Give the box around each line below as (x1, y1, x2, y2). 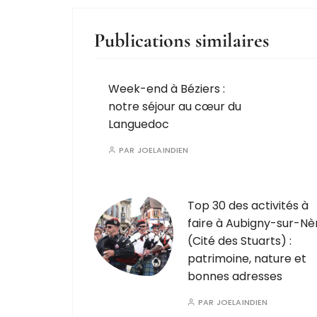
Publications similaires (94, 28, 269, 52)
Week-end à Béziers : (108, 81, 225, 97)
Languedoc (108, 116, 169, 132)
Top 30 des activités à (188, 197, 309, 214)
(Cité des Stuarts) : (188, 233, 292, 249)
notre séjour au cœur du (108, 98, 241, 115)
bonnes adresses (188, 268, 282, 284)
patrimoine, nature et (188, 250, 306, 267)
